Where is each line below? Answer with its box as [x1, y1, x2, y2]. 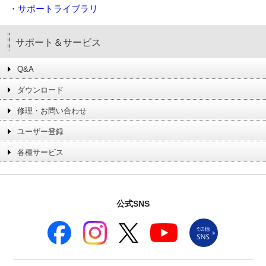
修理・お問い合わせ [17, 106, 87, 116]
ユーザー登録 [17, 127, 64, 137]
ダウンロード [17, 85, 64, 95]
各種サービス [17, 148, 64, 157]
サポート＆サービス [15, 37, 101, 48]
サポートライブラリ [18, 4, 98, 14]
